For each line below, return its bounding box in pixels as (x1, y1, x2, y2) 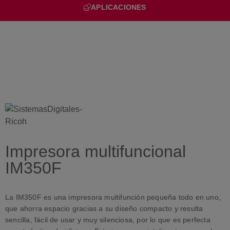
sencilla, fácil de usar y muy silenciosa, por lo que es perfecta (5, 216, 210, 224)
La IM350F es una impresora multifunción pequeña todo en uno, (5, 193, 221, 202)
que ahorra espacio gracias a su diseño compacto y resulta (5, 204, 203, 213)
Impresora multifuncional (5, 142, 186, 161)
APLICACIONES (91, 3, 146, 12)
